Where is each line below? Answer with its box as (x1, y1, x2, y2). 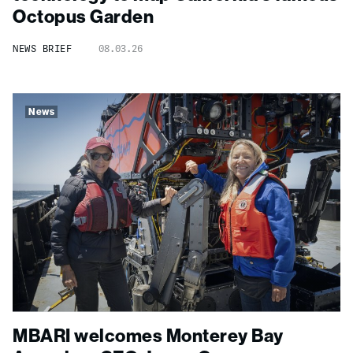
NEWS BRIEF (13, 43, 72, 55)
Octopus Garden (13, 5, 154, 28)
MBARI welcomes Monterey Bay (13, 323, 284, 347)
